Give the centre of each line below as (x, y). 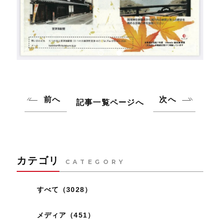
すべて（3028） (64, 189)
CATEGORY (96, 162)
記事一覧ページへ (110, 102)
